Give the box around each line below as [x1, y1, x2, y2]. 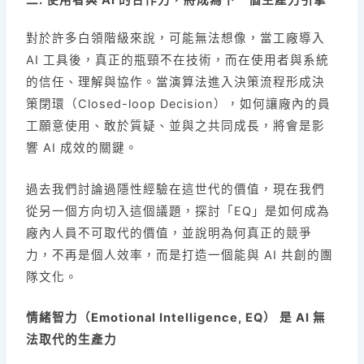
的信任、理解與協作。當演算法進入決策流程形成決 [26, 75, 326, 90]
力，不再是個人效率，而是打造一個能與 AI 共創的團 [26, 247, 334, 262]
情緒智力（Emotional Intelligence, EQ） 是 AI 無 [26, 310, 327, 326]
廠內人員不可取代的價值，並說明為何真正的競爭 [26, 225, 313, 240]
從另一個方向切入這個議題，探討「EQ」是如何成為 [26, 203, 331, 219]
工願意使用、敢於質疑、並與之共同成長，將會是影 [26, 119, 326, 134]
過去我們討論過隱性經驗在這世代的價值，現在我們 [26, 181, 326, 197]
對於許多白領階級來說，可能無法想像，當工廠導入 [26, 31, 326, 46]
